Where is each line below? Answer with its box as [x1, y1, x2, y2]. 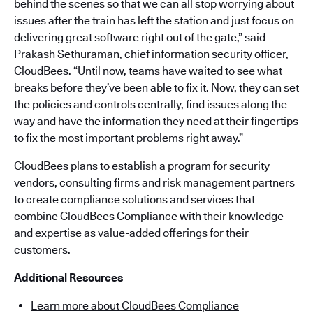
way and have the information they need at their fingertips [14, 115, 298, 128]
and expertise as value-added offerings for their [14, 226, 249, 240]
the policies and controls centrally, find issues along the [14, 98, 287, 111]
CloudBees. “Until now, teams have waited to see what [14, 64, 282, 78]
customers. [14, 243, 71, 256]
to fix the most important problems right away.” [14, 131, 243, 145]
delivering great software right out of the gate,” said [14, 31, 265, 44]
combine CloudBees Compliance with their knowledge [14, 210, 284, 223]
